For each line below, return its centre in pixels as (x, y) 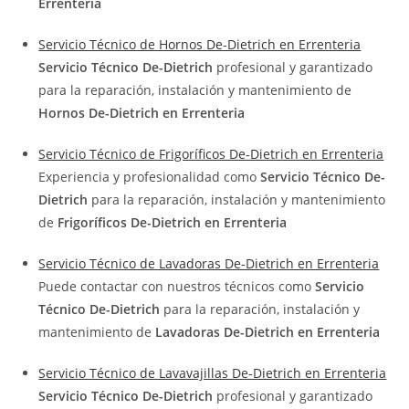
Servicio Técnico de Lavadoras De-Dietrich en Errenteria (209, 264)
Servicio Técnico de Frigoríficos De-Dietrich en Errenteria (211, 154)
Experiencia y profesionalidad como (150, 177)
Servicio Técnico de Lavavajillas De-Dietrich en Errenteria (213, 373)
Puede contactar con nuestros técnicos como (177, 287)
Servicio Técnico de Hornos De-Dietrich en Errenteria (200, 45)
